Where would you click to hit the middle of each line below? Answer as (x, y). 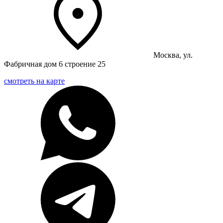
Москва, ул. (173, 55)
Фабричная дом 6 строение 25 (55, 64)
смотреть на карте (34, 81)
